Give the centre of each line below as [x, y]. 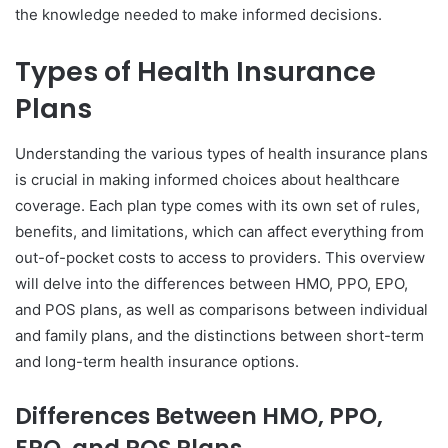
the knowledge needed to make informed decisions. [198, 15]
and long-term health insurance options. [157, 361]
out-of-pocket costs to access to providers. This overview [220, 257]
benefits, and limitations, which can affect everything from [219, 231]
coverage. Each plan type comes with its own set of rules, [217, 205]
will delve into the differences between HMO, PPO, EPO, [211, 283]
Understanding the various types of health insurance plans [221, 153]
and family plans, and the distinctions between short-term [219, 335]
